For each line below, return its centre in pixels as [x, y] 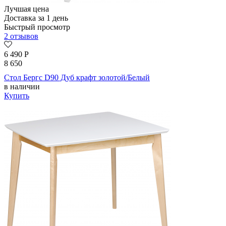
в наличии [22, 87]
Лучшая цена [26, 9]
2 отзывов [21, 36]
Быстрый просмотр [37, 27]
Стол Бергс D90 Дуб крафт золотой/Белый [77, 78]
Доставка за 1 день [36, 18]
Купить [17, 96]
